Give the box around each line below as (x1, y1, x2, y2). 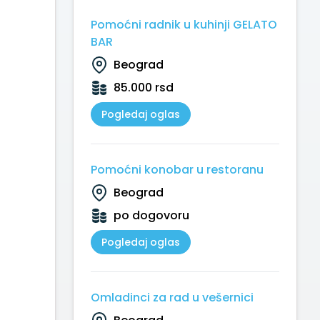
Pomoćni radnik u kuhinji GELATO (91, 16, 277, 33)
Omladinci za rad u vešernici (91, 289, 254, 306)
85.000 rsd (114, 79, 174, 96)
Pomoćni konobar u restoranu (91, 161, 264, 178)
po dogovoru (114, 207, 189, 224)
